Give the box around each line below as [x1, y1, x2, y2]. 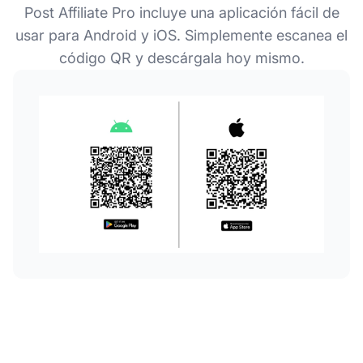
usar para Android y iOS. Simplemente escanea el [15, 26, 348, 44]
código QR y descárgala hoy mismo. [58, 49, 305, 66]
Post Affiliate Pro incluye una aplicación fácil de [23, 3, 340, 21]
